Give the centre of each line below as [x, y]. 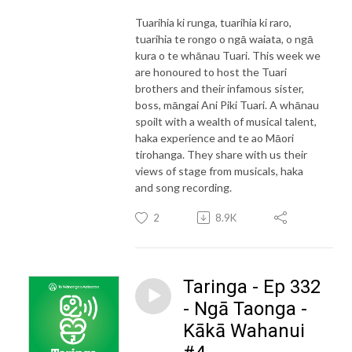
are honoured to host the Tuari [211, 71]
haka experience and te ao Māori [214, 137]
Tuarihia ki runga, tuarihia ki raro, [213, 22]
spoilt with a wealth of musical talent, [226, 121]
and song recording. [183, 187]
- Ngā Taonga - [245, 308]
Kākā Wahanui [244, 330]
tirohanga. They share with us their [221, 154]
